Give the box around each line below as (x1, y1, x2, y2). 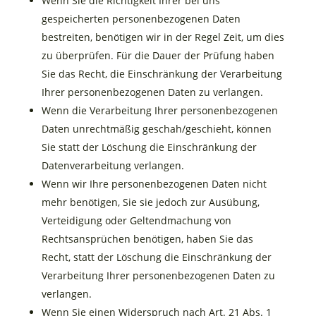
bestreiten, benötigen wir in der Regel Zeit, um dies (41, 30, 284, 44)
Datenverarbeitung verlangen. (41, 159, 184, 172)
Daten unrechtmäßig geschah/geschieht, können (41, 122, 272, 135)
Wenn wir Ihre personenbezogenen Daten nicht (41, 177, 267, 190)
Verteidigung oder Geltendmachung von (41, 214, 231, 227)
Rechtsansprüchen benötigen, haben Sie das (41, 232, 253, 245)
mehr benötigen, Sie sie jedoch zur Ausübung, (41, 195, 260, 209)
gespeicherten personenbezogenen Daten (41, 12, 241, 25)
